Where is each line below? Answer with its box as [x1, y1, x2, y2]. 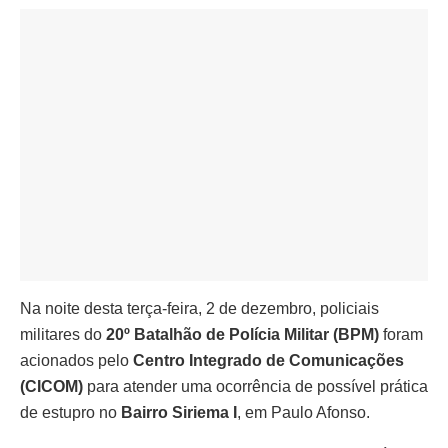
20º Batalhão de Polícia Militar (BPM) [106, 325, 379, 343]
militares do [20, 325, 106, 343]
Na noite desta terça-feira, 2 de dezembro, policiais [20, 299, 379, 317]
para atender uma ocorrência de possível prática [83, 377, 428, 395]
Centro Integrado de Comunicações [133, 351, 404, 369]
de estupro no [20, 403, 121, 421]
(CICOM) [20, 377, 83, 395]
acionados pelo [20, 351, 133, 369]
